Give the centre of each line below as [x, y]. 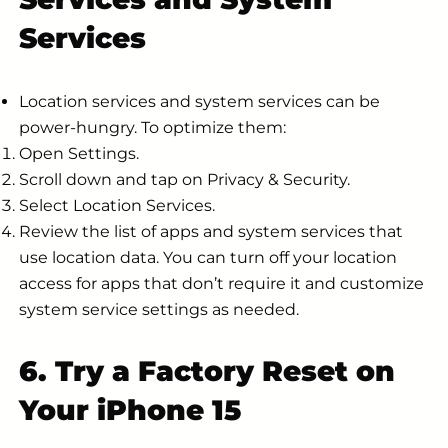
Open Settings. [79, 154]
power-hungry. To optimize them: [152, 128]
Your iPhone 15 [130, 409]
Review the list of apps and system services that [211, 232]
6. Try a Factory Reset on [207, 370]
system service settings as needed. [159, 310]
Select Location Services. [117, 206]
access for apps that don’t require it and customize [221, 284]
